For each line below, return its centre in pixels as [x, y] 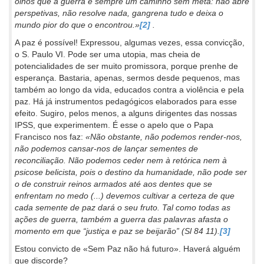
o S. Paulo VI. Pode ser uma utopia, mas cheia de [108, 54]
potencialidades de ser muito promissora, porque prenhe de [126, 66]
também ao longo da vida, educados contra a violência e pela [129, 90]
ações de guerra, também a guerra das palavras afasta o [121, 219]
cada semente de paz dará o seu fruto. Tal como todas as [123, 207]
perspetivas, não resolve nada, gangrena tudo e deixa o [119, 13]
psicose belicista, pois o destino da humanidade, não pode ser [131, 172]
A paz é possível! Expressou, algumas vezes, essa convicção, [130, 42]
